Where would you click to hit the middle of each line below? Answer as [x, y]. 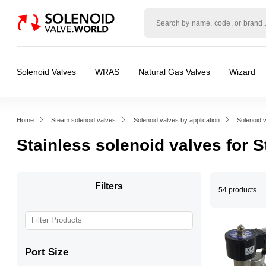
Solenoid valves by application [176, 120]
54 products [237, 190]
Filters [109, 186]
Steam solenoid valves [84, 120]
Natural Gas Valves [174, 72]
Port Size [47, 252]
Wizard [242, 72]
